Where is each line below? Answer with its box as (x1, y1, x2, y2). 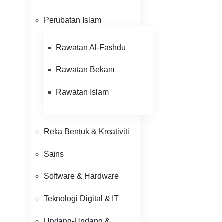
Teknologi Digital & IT (44, 194, 119, 203)
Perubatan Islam (44, 16, 101, 24)
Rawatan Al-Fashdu (56, 43, 126, 52)
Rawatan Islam (56, 88, 109, 96)
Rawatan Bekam (56, 65, 114, 74)
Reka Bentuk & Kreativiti (44, 127, 129, 136)
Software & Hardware (44, 172, 119, 180)
